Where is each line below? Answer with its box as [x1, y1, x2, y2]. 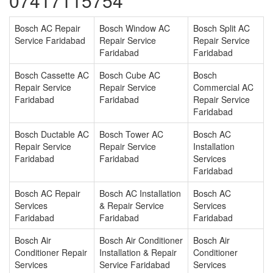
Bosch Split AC [193, 22, 250, 35]
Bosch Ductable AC [15, 128, 89, 141]
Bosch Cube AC [99, 69, 160, 82]
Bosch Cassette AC [15, 69, 89, 82]
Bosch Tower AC [99, 128, 163, 141]
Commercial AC [193, 81, 253, 94]
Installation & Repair [99, 246, 177, 259]
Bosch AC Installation [99, 187, 181, 200]
